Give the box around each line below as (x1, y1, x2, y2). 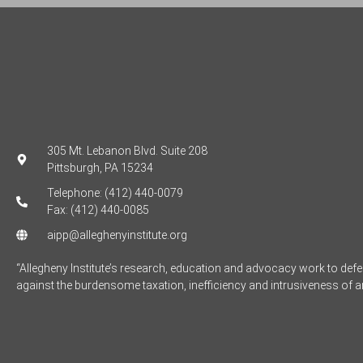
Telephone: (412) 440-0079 (46, 186, 183, 199)
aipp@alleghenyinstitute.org (46, 228, 187, 241)
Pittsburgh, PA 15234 (46, 160, 153, 174)
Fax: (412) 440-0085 (46, 203, 149, 216)
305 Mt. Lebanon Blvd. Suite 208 (46, 143, 207, 157)
